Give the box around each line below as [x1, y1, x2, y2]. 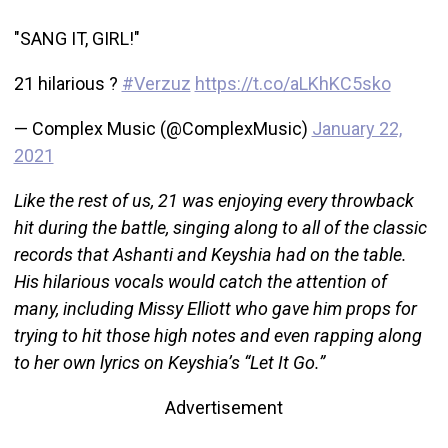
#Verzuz [121, 72, 191, 94]
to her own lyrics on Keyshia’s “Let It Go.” [13, 351, 325, 373]
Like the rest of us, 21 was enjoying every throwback [13, 189, 414, 211]
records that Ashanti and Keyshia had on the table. [13, 243, 407, 265]
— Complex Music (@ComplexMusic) [13, 117, 312, 139]
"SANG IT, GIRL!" [13, 27, 140, 49]
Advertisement [165, 396, 283, 418]
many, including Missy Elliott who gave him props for [13, 297, 417, 319]
